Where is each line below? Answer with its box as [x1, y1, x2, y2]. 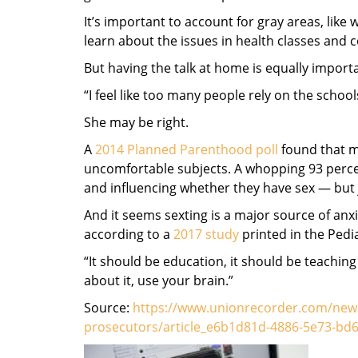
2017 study [173, 225, 239, 244]
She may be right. [84, 113, 189, 132]
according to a [84, 225, 173, 244]
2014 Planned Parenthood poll [95, 141, 278, 159]
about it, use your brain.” [84, 272, 233, 290]
